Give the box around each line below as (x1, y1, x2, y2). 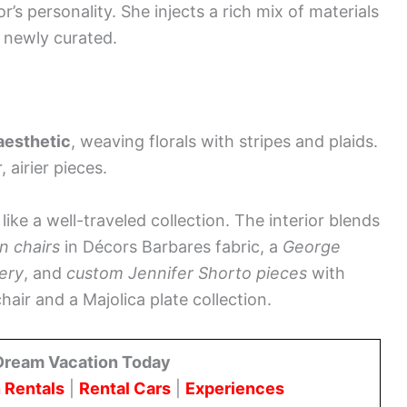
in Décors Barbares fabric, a (60, 237, 283, 257)
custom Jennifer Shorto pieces (66, 263, 307, 283)
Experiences (185, 378, 284, 398)
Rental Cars (79, 378, 171, 398)
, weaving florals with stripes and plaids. (71, 132, 378, 152)
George (283, 237, 341, 257)
